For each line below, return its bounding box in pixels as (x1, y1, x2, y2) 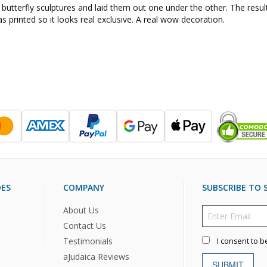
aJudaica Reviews (63, 250, 129, 262)
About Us (63, 204, 99, 216)
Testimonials (63, 235, 113, 247)
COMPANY (63, 182, 104, 194)
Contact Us (63, 219, 106, 231)
